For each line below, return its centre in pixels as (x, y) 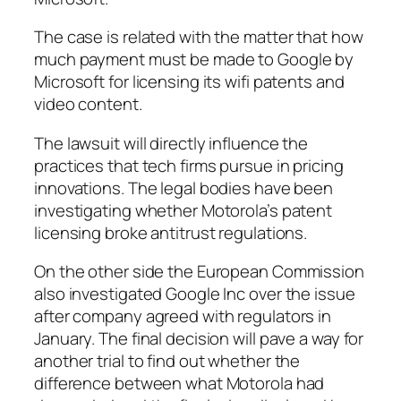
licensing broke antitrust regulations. (171, 232)
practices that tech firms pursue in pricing (189, 165)
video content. (88, 104)
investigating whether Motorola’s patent (183, 210)
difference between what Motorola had (179, 384)
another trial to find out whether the (167, 361)
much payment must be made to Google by (194, 60)
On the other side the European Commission (199, 272)
